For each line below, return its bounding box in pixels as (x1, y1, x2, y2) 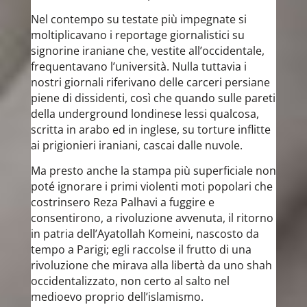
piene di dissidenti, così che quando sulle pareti (30, 90, 275, 106)
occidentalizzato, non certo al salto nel (30, 273, 230, 288)
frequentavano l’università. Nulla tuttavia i (30, 59, 247, 74)
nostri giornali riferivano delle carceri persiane (30, 75, 270, 90)
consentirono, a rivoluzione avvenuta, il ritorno (30, 210, 273, 225)
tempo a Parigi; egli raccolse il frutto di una (30, 242, 251, 257)
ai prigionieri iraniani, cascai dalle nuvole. (30, 138, 243, 153)
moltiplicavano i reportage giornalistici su (30, 27, 245, 42)
